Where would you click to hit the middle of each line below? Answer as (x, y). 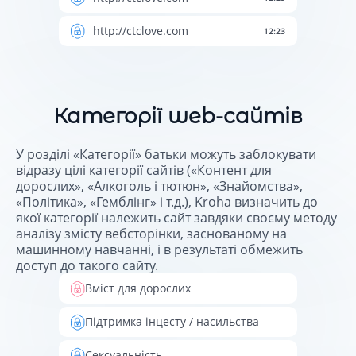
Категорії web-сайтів (178, 116)
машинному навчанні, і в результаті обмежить (159, 250)
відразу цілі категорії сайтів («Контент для (144, 170)
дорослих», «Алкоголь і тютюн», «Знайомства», (159, 186)
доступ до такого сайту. (87, 266)
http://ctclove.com (141, 31)
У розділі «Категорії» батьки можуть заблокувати (166, 155)
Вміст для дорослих (138, 288)
